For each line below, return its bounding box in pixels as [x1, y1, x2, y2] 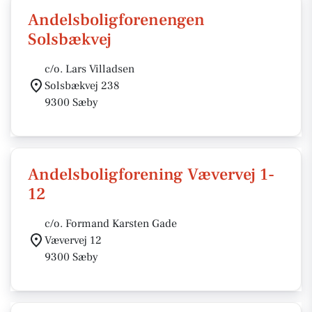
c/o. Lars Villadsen [45, 62, 134, 76]
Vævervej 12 [45, 233, 102, 247]
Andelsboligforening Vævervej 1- [28, 164, 274, 185]
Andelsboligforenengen [28, 9, 205, 31]
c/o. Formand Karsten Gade [45, 217, 177, 231]
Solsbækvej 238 [45, 79, 120, 93]
